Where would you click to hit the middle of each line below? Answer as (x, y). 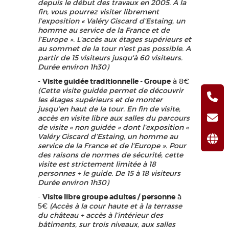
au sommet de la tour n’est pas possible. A (114, 49)
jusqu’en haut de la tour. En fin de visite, (109, 109)
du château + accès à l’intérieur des (100, 215)
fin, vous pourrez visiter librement (98, 12)
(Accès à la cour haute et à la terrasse (116, 206)
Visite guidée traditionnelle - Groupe (107, 81)
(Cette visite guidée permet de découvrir (111, 90)
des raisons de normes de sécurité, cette (110, 155)
